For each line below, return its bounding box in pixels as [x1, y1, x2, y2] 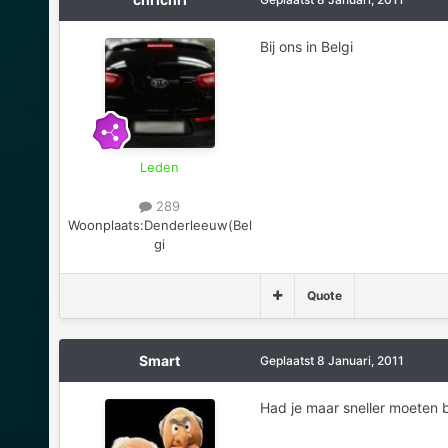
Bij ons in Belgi [259, 37, 353, 55]
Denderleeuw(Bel [143, 216, 252, 233]
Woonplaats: [67, 216, 144, 233]
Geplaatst [259, 352, 317, 368]
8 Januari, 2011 [316, 352, 404, 368]
